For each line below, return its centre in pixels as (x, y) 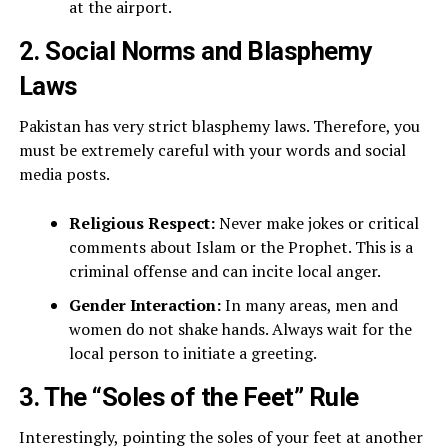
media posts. (64, 174)
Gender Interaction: (144, 305)
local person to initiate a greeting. (192, 353)
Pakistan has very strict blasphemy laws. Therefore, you (219, 126)
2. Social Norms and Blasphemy (195, 51)
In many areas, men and (309, 305)
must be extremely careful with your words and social (212, 150)
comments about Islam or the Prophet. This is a (240, 247)
